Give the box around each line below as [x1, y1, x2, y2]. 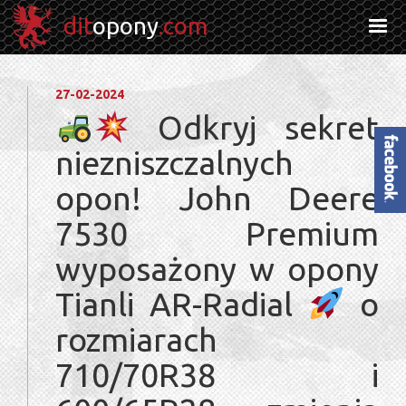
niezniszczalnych [55, 144, 294, 181]
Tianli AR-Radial [55, 285, 308, 323]
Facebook [383, 145, 398, 198]
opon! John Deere [55, 179, 379, 217]
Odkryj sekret [130, 109, 379, 146]
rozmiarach [55, 321, 217, 358]
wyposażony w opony [55, 250, 379, 287]
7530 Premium [55, 215, 379, 252]
